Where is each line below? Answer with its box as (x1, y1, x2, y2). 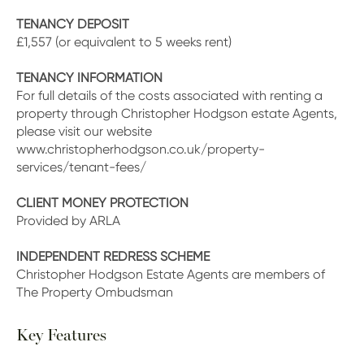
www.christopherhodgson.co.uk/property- (16, 141, 265, 157)
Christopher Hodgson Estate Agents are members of (16, 266, 325, 282)
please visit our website (16, 123, 152, 139)
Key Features (16, 326, 106, 345)
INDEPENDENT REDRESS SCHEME (16, 249, 210, 264)
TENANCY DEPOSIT (16, 16, 129, 32)
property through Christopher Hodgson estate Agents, (16, 106, 337, 121)
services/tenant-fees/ (16, 159, 146, 175)
